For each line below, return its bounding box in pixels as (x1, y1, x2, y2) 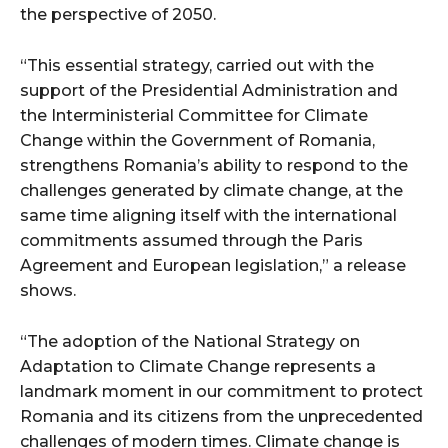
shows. (20, 280, 76, 300)
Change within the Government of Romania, (20, 130, 375, 150)
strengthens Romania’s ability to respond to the (20, 155, 408, 175)
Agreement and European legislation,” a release (20, 255, 406, 275)
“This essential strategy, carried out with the (20, 55, 374, 75)
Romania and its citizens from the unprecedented (20, 406, 423, 426)
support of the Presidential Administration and (20, 80, 398, 100)
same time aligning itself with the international (20, 205, 397, 225)
